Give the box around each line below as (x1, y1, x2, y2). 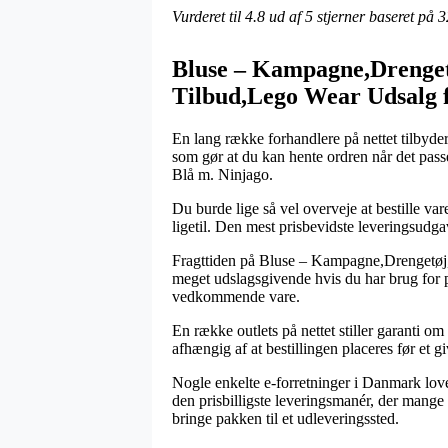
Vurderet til (172, 7, 245, 25)
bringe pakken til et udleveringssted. (172, 409, 399, 427)
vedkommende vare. (172, 287, 300, 305)
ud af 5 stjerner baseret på (265, 7, 438, 25)
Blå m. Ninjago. (172, 165, 273, 183)
